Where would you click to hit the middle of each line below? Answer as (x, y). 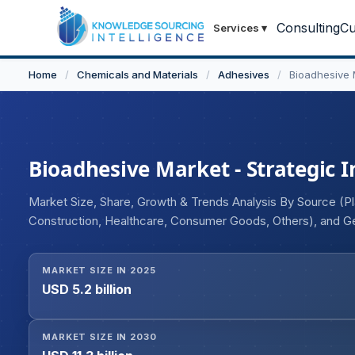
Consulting (308, 28)
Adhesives (244, 74)
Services (236, 28)
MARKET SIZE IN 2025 (99, 271)
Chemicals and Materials (137, 74)
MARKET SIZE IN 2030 (99, 337)
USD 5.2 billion (87, 290)
